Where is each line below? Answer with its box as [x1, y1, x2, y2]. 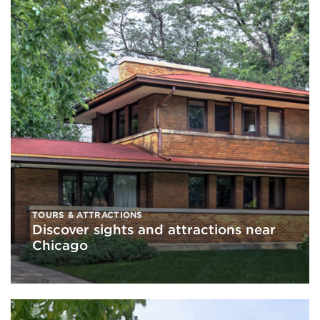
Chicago [32, 237, 88, 254]
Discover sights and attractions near [32, 221, 276, 239]
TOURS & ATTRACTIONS [32, 209, 143, 220]
